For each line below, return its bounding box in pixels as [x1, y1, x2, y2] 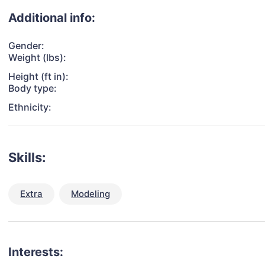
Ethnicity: [8, 101, 52, 114]
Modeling [71, 188, 111, 200]
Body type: [8, 82, 57, 95]
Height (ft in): [8, 70, 69, 83]
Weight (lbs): [8, 51, 67, 64]
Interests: [8, 245, 64, 260]
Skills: [8, 150, 47, 166]
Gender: [8, 40, 45, 52]
